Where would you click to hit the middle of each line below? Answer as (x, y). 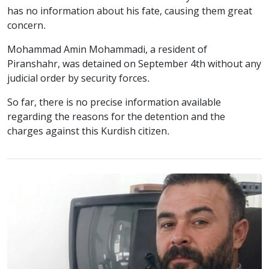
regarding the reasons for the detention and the (116, 117)
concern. (27, 26)
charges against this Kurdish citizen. (89, 132)
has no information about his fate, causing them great (130, 12)
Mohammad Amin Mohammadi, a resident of (107, 50)
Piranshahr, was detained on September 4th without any (134, 65)
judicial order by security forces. (79, 79)
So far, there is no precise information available (114, 103)
